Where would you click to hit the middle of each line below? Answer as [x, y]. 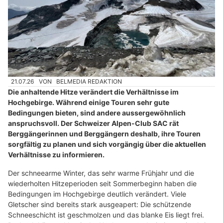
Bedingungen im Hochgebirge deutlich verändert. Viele [97, 194]
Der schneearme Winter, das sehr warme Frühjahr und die [101, 173]
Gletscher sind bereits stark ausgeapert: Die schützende [100, 205]
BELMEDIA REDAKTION [89, 82]
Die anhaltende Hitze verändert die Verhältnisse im [93, 92]
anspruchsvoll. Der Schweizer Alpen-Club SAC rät [93, 123]
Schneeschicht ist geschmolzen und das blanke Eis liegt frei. [106, 215]
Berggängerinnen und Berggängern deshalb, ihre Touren [104, 134]
